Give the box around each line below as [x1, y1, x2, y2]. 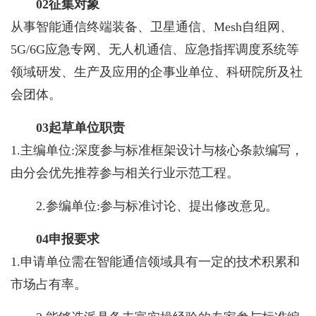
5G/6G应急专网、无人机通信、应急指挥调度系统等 [11, 42, 299, 56]
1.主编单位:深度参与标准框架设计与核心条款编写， [11, 142, 303, 157]
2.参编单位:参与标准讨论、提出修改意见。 [36, 198, 278, 213]
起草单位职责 [49, 120, 125, 135]
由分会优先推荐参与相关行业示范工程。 [11, 165, 239, 180]
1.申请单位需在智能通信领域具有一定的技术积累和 [11, 254, 300, 269]
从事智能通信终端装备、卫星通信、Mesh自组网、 [11, 19, 293, 34]
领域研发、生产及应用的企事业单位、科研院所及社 [11, 64, 303, 79]
